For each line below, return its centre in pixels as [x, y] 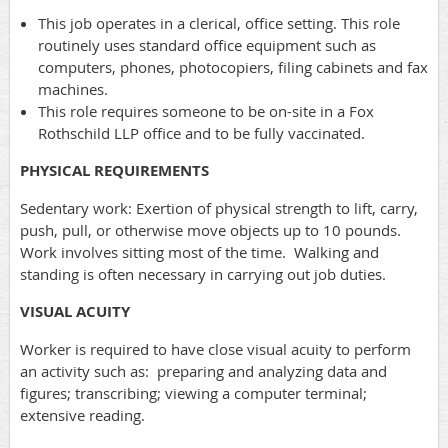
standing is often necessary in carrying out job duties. [203, 274]
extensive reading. [82, 415]
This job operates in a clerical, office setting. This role [219, 23]
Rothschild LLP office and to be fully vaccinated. [201, 133]
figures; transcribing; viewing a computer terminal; [193, 393]
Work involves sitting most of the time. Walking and [199, 252]
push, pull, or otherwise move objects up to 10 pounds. [210, 230]
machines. [73, 89]
